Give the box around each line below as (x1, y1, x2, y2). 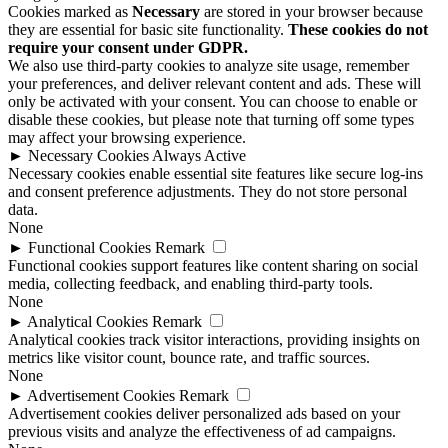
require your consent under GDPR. (8, 38, 248, 56)
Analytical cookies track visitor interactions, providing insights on (8, 330, 420, 348)
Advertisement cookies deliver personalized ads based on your (8, 404, 400, 422)
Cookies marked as (8, 2, 132, 20)
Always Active (152, 146, 246, 164)
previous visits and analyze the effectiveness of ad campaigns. (8, 422, 396, 440)
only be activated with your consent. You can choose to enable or (8, 92, 417, 110)
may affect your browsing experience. (8, 128, 246, 146)
